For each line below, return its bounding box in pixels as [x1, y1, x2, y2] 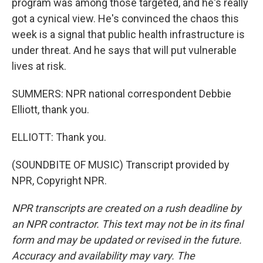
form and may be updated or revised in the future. [12, 234, 242, 246]
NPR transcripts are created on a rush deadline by [12, 202, 241, 214]
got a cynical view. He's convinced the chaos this [12, 12, 239, 25]
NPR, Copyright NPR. [12, 174, 107, 187]
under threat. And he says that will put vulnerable [12, 44, 237, 56]
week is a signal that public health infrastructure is [12, 28, 245, 41]
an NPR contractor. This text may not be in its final [12, 218, 243, 230]
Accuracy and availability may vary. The [12, 249, 195, 262]
